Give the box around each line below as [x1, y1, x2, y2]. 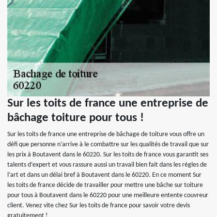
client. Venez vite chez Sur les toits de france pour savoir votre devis [7, 202, 190, 210]
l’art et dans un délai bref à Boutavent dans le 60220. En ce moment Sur [7, 171, 201, 179]
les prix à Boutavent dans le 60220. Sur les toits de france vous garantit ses [7, 151, 208, 159]
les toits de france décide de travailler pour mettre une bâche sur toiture [7, 182, 203, 189]
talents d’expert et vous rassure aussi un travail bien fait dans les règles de [7, 161, 207, 169]
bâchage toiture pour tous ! [7, 112, 144, 124]
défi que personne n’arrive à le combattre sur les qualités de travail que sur [7, 141, 209, 149]
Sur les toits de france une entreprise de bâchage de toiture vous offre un [7, 131, 204, 139]
